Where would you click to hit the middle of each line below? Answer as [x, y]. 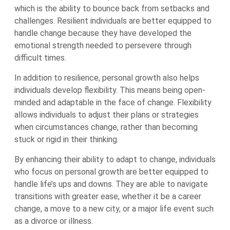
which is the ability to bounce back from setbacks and [112, 8]
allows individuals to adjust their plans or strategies [107, 115]
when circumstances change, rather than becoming [106, 127]
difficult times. [40, 58]
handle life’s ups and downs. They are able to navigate [111, 184]
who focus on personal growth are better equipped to [111, 172]
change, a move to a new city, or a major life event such [114, 209]
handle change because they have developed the [103, 33]
